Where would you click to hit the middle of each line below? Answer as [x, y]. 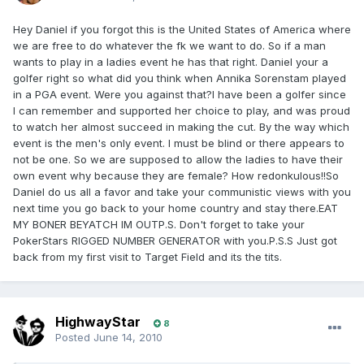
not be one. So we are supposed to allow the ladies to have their [178, 160]
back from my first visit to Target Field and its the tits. [147, 257]
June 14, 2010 [128, 338]
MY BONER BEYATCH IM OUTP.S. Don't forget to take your [159, 225]
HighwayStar [98, 322]
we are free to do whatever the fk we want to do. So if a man [169, 46]
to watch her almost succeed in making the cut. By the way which [181, 127]
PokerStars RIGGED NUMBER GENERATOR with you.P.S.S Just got [175, 241]
